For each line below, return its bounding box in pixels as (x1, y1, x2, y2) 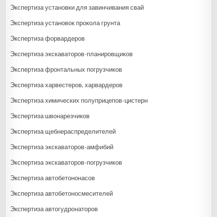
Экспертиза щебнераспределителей (10, 127, 116, 135)
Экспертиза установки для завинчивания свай (10, 3, 144, 11)
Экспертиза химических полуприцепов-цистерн (10, 96, 148, 104)
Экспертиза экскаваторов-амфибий (10, 143, 114, 151)
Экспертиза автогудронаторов (10, 205, 98, 213)
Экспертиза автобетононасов (10, 174, 95, 182)
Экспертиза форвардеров (10, 34, 85, 42)
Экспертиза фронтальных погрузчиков (10, 65, 123, 73)
